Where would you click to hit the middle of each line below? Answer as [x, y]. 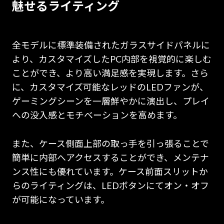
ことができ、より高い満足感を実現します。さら [110, 73]
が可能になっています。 [60, 199]
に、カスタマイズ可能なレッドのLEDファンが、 [110, 87]
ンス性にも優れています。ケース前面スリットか [110, 171]
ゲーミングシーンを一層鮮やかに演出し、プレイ [110, 101]
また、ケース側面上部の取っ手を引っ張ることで [110, 143]
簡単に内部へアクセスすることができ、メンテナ [110, 157]
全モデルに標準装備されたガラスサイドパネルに [111, 45]
